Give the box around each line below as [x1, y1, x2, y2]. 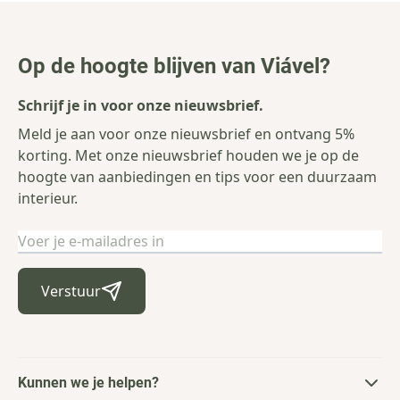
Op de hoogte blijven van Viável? [18, 53, 330, 79]
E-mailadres [17, 229, 101, 250]
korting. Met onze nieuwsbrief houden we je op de [18, 145, 359, 165]
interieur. [18, 187, 78, 208]
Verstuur [41, 280, 101, 301]
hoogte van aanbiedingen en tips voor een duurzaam [18, 166, 377, 187]
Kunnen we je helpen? [18, 373, 159, 391]
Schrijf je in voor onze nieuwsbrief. [18, 95, 263, 115]
